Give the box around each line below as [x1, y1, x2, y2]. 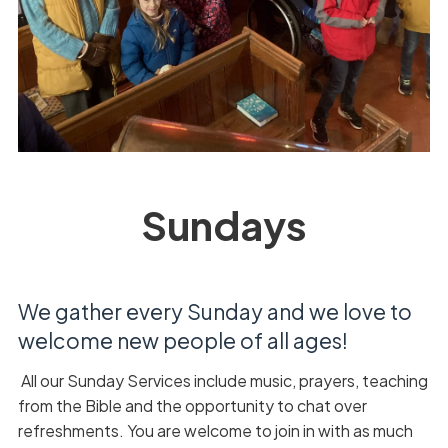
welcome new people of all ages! [17, 326, 348, 354]
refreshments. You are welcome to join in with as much [17, 420, 413, 441]
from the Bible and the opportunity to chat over [17, 395, 367, 416]
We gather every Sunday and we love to [17, 297, 412, 325]
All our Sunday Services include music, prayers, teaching [17, 370, 428, 391]
